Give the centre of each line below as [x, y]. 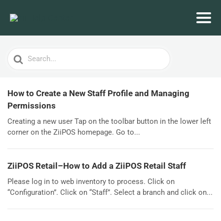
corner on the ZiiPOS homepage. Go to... [74, 132]
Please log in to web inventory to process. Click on [91, 182]
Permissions [32, 106]
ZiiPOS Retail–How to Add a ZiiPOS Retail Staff [97, 166]
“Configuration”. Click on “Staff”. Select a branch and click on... [110, 192]
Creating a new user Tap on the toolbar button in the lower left [109, 121]
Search [20, 54]
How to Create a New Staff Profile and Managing [98, 93]
